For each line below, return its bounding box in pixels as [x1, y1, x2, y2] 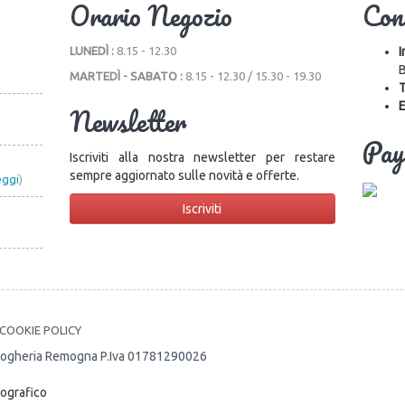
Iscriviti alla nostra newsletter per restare [70, 150, 335, 165]
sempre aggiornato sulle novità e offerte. [70, 168, 300, 184]
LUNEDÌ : [70, 44, 118, 58]
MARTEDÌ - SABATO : [70, 70, 186, 83]
